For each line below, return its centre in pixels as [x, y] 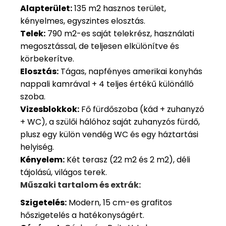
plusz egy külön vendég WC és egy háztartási [109, 134]
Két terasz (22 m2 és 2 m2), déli [127, 160]
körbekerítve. [47, 59]
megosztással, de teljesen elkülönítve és [100, 46]
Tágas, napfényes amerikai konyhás [130, 71]
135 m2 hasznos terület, [119, 8]
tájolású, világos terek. [64, 172]
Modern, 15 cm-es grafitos [119, 203]
